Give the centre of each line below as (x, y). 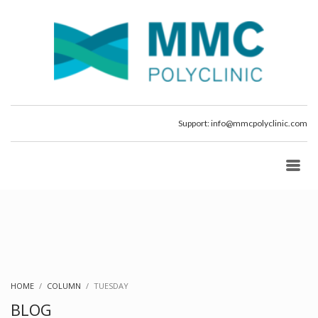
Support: (194, 123)
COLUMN (64, 285)
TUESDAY (111, 285)
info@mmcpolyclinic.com (259, 123)
